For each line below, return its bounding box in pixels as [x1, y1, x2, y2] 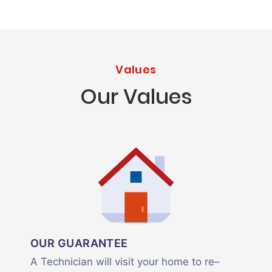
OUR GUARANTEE [30, 237, 128, 250]
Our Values [80, 82, 192, 111]
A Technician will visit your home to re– [30, 256, 220, 268]
